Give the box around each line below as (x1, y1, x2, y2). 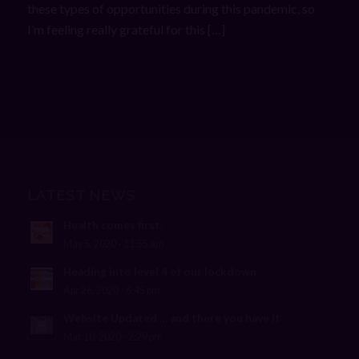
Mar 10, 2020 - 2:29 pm (63, 331, 163, 344)
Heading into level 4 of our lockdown (63, 265, 256, 279)
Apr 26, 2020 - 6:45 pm (63, 284, 160, 297)
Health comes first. (63, 219, 163, 232)
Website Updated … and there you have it (63, 312, 280, 325)
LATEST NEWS (26, 187, 135, 204)
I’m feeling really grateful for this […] (26, 21, 225, 37)
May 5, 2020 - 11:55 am (63, 238, 164, 251)
